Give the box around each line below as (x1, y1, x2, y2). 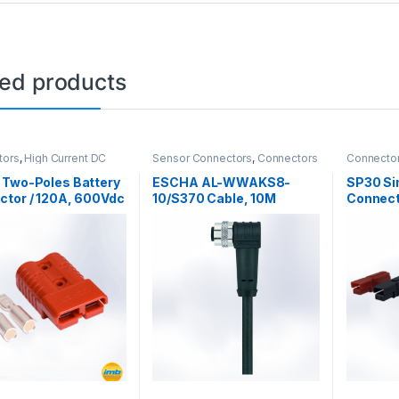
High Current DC (24, 151, 107, 165)
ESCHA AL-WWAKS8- (152, 175, 291, 191)
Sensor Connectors (152, 151, 253, 165)
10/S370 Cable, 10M (152, 191, 276, 207)
